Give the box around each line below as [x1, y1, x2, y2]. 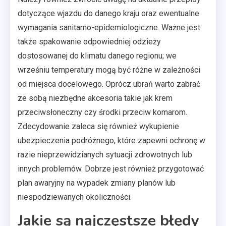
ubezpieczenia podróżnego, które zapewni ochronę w [18, 135, 205, 145]
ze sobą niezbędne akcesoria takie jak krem [18, 93, 173, 103]
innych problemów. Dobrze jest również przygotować [18, 163, 204, 174]
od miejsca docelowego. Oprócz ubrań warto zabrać [18, 79, 200, 89]
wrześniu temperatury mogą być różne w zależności [18, 65, 200, 75]
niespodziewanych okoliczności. [18, 192, 132, 202]
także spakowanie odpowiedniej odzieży [18, 36, 161, 46]
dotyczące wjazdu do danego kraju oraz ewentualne [18, 8, 199, 18]
